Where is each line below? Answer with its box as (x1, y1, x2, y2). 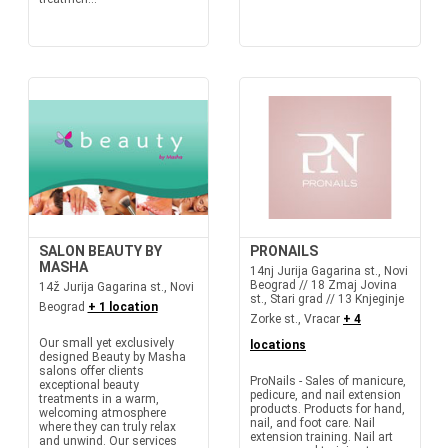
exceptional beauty (38, 378, 139, 392)
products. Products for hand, (250, 402, 405, 416)
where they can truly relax (38, 420, 176, 434)
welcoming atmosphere (38, 406, 166, 420)
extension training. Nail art (250, 430, 393, 444)
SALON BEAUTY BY (38, 243, 162, 259)
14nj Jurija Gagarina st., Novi (250, 264, 408, 278)
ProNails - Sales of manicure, (250, 374, 406, 388)
